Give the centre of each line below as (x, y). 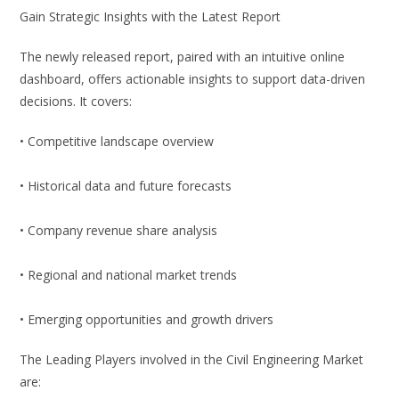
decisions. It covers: (76, 102)
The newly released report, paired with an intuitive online (183, 57)
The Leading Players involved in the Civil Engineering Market (192, 360)
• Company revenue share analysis (119, 231)
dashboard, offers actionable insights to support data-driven (193, 79)
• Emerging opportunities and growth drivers (147, 320)
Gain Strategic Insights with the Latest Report (151, 17)
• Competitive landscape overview (117, 142)
